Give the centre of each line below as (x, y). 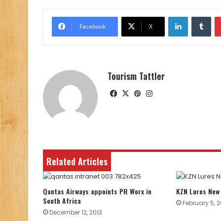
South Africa (62, 201)
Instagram (173, 93)
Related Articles (77, 162)
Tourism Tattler (136, 76)
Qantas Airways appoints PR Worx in (97, 191)
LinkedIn (200, 16)
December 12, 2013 (76, 213)
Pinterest (159, 93)
